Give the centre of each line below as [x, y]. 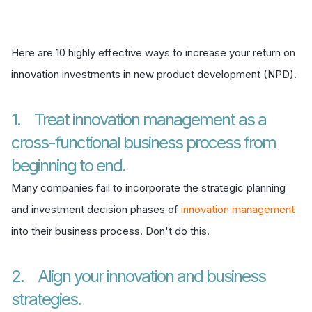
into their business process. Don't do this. [110, 231]
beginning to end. [68, 165]
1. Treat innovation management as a [139, 119]
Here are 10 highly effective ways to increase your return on [153, 52]
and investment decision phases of [96, 209]
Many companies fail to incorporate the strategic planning [148, 187]
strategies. [46, 299]
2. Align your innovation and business [138, 276]
